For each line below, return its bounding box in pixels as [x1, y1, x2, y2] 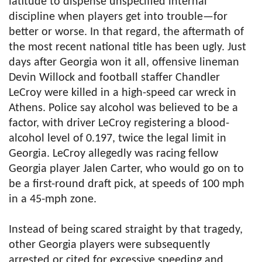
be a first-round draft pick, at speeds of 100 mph [9, 178, 244, 191]
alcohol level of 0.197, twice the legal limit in [9, 133, 226, 145]
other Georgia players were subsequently [9, 239, 210, 251]
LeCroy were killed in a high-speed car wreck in [9, 87, 236, 99]
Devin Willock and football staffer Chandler [9, 72, 220, 84]
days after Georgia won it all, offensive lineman [9, 57, 239, 69]
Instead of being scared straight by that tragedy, [9, 224, 243, 236]
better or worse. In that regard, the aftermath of [9, 26, 244, 39]
